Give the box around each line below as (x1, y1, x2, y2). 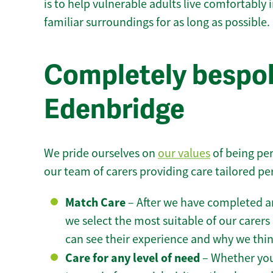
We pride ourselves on (44, 146, 158, 161)
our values (158, 146, 210, 161)
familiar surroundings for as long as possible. (44, 14, 270, 30)
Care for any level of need (65, 250, 200, 266)
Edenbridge (44, 93, 185, 127)
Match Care (65, 194, 126, 211)
